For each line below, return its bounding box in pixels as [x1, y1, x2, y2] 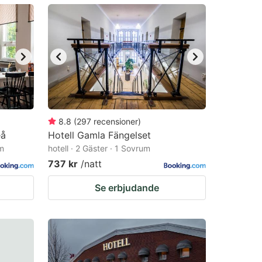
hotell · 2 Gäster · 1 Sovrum [48, 143, 150, 153]
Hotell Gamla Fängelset [48, 129, 151, 141]
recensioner [94, 116, 138, 126]
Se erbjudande [95, 182, 159, 194]
